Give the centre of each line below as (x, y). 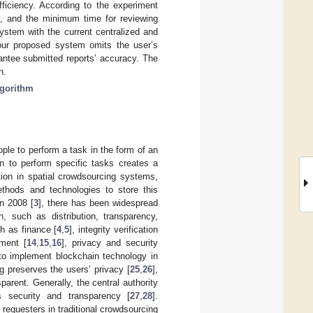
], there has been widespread (98, 203)
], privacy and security (110, 242)
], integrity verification (114, 229)
